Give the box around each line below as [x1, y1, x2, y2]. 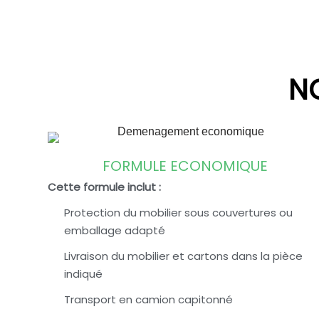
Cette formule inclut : [48, 179, 161, 194]
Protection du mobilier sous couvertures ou [63, 205, 293, 220]
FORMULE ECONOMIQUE [103, 156, 268, 176]
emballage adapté [63, 223, 165, 238]
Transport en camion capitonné [63, 292, 233, 307]
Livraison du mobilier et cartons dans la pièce [63, 249, 303, 263]
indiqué [63, 266, 103, 281]
